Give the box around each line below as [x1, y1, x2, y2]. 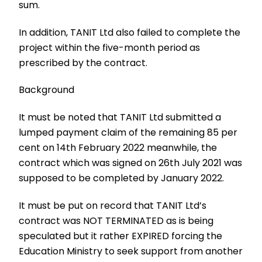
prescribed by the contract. [19, 56, 148, 70]
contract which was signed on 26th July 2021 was [19, 156, 243, 170]
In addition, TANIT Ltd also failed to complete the [19, 25, 241, 39]
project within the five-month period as [19, 40, 201, 54]
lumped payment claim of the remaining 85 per [19, 126, 238, 140]
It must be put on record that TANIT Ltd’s [19, 199, 207, 213]
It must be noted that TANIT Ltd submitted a [19, 111, 222, 125]
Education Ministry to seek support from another [19, 244, 243, 258]
